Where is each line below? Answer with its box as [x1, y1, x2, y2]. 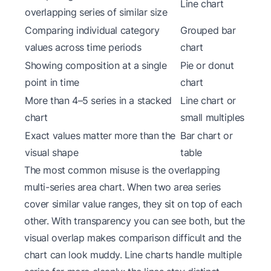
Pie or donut [180, 59, 234, 71]
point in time [25, 76, 79, 88]
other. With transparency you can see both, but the [24, 214, 246, 227]
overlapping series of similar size [25, 5, 168, 18]
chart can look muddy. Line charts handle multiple [24, 248, 242, 261]
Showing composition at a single [25, 59, 167, 71]
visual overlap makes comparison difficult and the [24, 231, 241, 244]
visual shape [25, 146, 79, 158]
